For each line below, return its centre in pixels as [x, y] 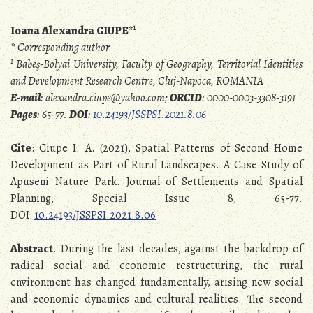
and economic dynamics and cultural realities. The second [156, 299]
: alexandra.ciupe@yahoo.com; [105, 98]
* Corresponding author [60, 48]
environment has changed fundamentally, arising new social [156, 283]
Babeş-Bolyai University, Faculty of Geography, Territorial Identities [158, 65]
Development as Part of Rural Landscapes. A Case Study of [156, 165]
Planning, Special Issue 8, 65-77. [156, 199]
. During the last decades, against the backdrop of [178, 249]
